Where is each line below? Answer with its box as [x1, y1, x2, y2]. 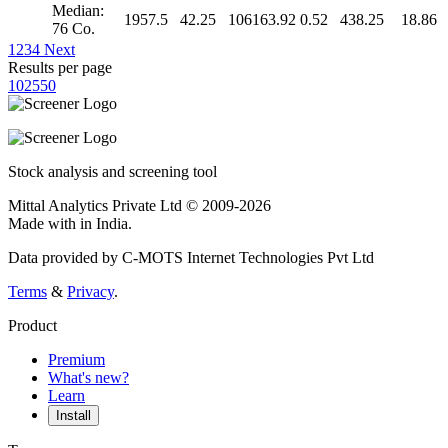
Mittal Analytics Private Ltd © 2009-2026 [8, 196, 271, 214]
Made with [8, 214, 80, 232]
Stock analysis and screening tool [8, 162, 217, 180]
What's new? [48, 368, 129, 386]
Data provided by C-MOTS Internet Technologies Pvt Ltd [8, 248, 374, 266]
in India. [80, 214, 132, 232]
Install [56, 407, 91, 423]
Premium [48, 350, 105, 368]
